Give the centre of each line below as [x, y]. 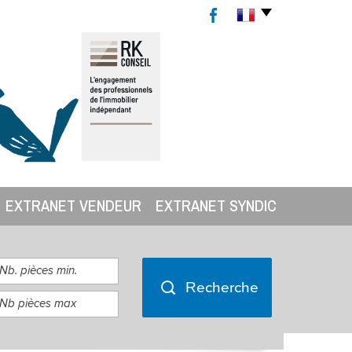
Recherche [222, 287]
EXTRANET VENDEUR [77, 206]
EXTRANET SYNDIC [220, 206]
